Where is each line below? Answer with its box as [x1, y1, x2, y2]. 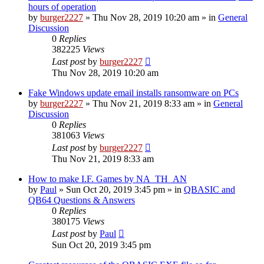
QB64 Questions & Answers [28, 194, 135, 205]
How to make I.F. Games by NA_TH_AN [28, 173, 187, 184]
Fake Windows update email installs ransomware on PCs [28, 87, 239, 98]
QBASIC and [184, 184, 235, 194]
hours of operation [28, 1, 96, 12]
